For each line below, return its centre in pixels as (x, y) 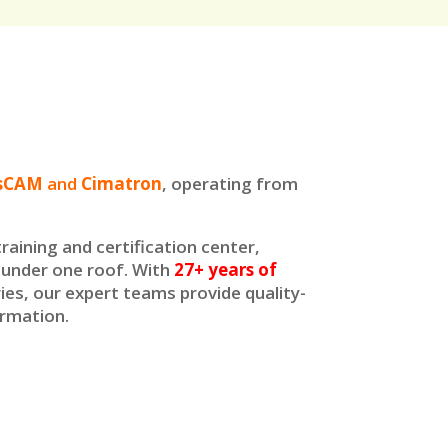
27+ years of (226, 270)
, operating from (230, 184)
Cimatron (122, 184)
